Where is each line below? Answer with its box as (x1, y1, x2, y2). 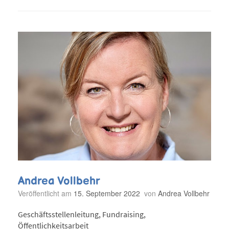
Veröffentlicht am (22, 188, 74, 198)
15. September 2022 (74, 188, 140, 198)
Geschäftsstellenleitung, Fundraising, (18, 209, 146, 220)
